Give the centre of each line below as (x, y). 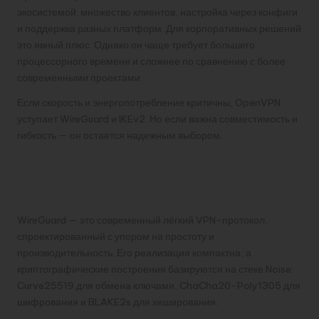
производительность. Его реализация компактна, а (134, 252)
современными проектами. (80, 77)
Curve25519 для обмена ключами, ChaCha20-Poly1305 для (159, 285)
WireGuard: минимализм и (151, 167)
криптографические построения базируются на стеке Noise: (155, 269)
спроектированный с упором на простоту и (116, 236)
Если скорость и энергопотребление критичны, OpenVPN (149, 102)
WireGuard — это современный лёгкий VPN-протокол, (142, 220)
